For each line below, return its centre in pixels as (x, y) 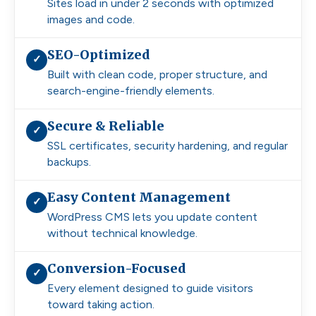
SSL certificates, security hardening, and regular (168, 145)
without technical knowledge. (122, 233)
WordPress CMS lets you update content (152, 217)
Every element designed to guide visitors (150, 288)
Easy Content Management (139, 197)
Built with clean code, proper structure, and (157, 74)
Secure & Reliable (106, 126)
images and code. (91, 19)
